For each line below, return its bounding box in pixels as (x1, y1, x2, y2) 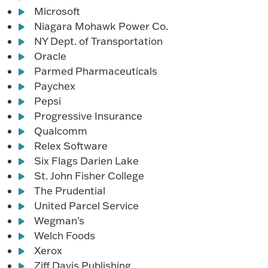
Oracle (34, 50, 67, 63)
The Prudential (34, 184, 106, 197)
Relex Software (34, 139, 108, 153)
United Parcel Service (34, 199, 139, 212)
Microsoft (34, 5, 81, 18)
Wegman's (34, 214, 85, 227)
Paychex (34, 80, 76, 93)
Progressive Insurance (34, 109, 143, 123)
